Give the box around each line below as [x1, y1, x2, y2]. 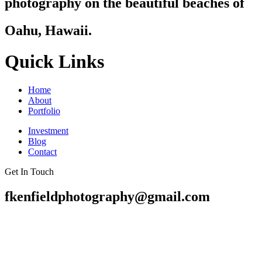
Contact [28, 147, 57, 157]
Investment [28, 126, 68, 136]
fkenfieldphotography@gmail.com [5, 189, 210, 205]
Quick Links [5, 50, 104, 72]
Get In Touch [5, 167, 54, 177]
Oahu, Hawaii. [5, 22, 92, 38]
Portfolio [28, 106, 60, 116]
